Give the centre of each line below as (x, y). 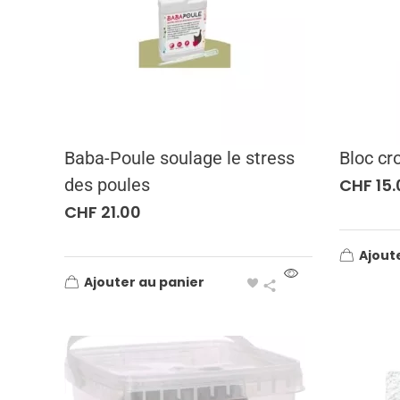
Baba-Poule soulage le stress (179, 158)
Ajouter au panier (144, 282)
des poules (107, 185)
